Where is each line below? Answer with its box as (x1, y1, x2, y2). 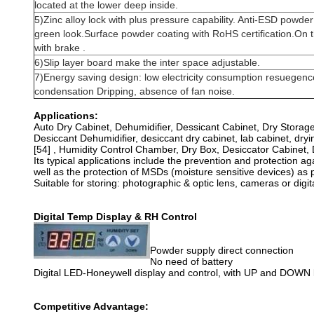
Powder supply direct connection (150, 245, 294, 256)
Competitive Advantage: (34, 301, 149, 312)
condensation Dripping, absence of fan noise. (34, 86, 235, 97)
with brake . (34, 42, 86, 53)
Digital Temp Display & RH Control (34, 211, 197, 222)
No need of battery (150, 256, 233, 267)
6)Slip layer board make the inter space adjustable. (34, 57, 260, 68)
